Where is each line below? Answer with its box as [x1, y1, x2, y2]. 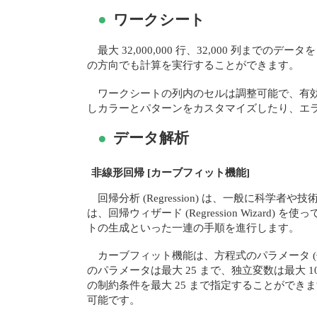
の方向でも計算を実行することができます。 [87, 59, 300, 71]
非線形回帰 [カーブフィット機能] [91, 166, 250, 178]
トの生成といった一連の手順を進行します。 [87, 221, 300, 234]
